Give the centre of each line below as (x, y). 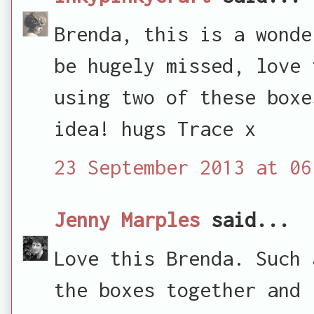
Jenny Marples (127, 219)
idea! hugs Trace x (155, 128)
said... (245, 219)
